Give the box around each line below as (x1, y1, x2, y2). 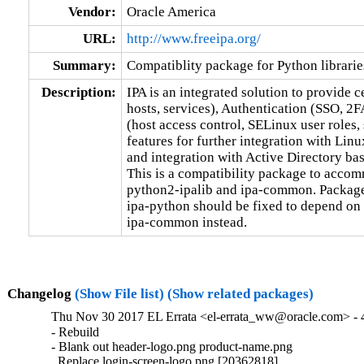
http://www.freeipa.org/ (126, 30, 261, 46)
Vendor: (67, 3, 116, 19)
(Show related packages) (167, 285, 314, 301)
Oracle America (126, 3, 216, 19)
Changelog (6, 285, 75, 301)
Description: (41, 84, 116, 100)
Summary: (52, 57, 116, 73)
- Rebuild (51, 325, 100, 340)
